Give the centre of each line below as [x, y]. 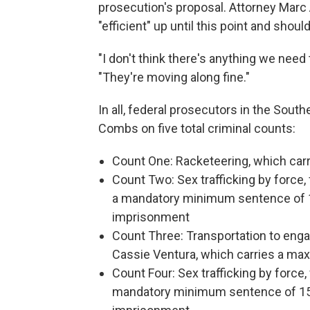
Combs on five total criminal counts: [197, 128]
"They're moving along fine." [174, 77]
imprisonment [151, 217]
